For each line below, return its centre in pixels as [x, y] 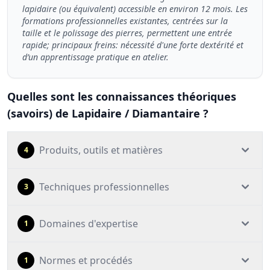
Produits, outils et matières [101, 150]
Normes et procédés [86, 260]
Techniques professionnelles [104, 187]
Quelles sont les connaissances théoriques [122, 96]
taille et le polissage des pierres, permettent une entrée [127, 33]
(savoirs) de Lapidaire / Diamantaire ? [108, 113]
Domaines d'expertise [89, 224]
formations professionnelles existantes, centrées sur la [125, 21]
